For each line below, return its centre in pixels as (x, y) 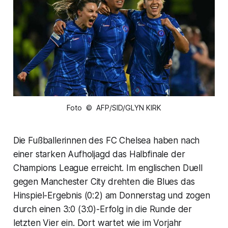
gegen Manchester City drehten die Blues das (104, 182)
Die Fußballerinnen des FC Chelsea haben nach (106, 141)
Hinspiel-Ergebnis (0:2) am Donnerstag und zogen (111, 196)
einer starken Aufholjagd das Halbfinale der (99, 154)
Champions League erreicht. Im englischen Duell (108, 168)
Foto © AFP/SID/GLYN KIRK (114, 108)
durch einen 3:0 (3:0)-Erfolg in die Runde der (103, 209)
